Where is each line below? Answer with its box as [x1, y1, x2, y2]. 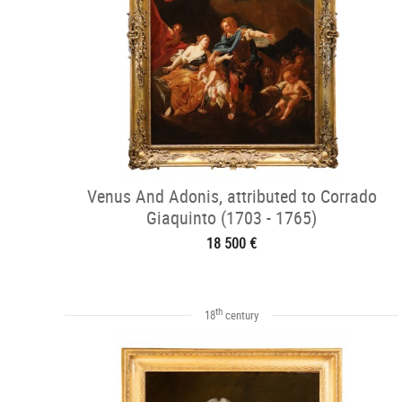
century [223, 307, 258, 323]
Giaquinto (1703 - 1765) [146, 205, 317, 230]
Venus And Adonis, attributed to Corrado [86, 184, 377, 208]
